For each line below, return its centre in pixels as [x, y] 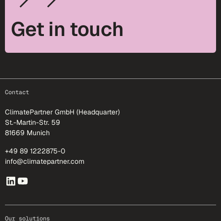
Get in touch [67, 29]
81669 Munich [27, 133]
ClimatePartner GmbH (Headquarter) [62, 112]
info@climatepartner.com [45, 161]
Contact [17, 92]
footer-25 [30, 85]
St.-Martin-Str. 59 [33, 122]
